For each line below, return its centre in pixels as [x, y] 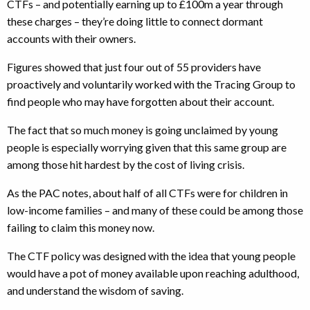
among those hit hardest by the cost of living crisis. [126, 164]
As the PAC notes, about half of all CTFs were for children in [147, 193]
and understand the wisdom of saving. [95, 290]
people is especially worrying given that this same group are [147, 147]
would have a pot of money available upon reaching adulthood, [153, 273]
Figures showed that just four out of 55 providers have [134, 67]
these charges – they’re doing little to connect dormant [135, 21]
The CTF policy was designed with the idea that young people [151, 256]
